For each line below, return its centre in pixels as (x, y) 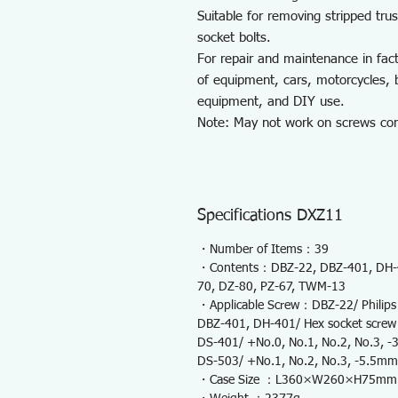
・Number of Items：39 (263, 250)
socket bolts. (234, 38)
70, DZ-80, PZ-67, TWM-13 (271, 287)
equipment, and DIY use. (271, 102)
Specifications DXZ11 (270, 216)
